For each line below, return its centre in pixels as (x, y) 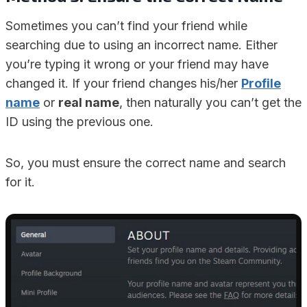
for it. (22, 182)
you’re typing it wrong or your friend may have (137, 64)
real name (89, 102)
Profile (261, 83)
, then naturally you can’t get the (210, 102)
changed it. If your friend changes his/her (123, 83)
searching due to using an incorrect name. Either (142, 45)
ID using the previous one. (81, 122)
